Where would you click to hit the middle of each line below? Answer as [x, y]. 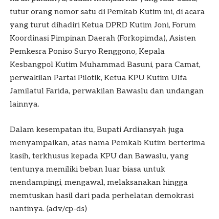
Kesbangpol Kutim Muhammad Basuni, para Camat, [105, 65]
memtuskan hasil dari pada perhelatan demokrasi [102, 196]
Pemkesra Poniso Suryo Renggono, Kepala [87, 52]
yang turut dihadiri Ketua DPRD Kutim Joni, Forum [103, 25]
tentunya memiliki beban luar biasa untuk [88, 169]
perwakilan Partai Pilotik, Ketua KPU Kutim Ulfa [99, 78]
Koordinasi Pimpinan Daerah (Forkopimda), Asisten [103, 39]
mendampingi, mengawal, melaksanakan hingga [99, 182]
